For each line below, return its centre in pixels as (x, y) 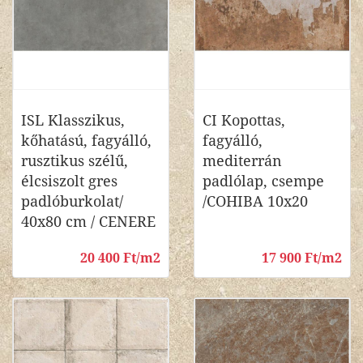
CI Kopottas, (244, 120)
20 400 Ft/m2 (120, 258)
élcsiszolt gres (69, 181)
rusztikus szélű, (75, 161)
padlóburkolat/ (72, 201)
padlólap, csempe (263, 181)
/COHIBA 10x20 (255, 201)
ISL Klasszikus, (73, 120)
